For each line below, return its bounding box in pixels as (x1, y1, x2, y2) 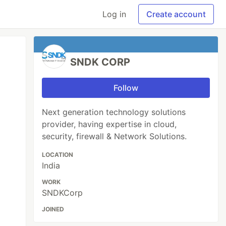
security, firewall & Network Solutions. (42, 131, 187, 141)
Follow (114, 83, 139, 93)
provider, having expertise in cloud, (42, 119, 177, 129)
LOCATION (42, 151, 74, 158)
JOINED (42, 205, 65, 213)
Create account (146, 9, 206, 19)
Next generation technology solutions (42, 107, 186, 117)
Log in (102, 9, 126, 19)
